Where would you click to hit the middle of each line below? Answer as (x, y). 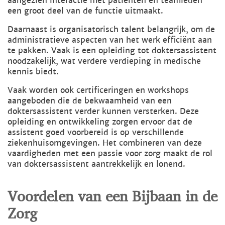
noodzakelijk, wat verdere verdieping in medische (104, 61)
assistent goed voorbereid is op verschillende (96, 133)
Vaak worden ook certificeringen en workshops (98, 90)
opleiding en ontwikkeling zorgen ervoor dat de (100, 122)
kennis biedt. (33, 72)
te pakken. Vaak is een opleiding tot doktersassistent (112, 51)
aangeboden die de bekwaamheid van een (90, 101)
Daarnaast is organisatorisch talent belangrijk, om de (111, 30)
